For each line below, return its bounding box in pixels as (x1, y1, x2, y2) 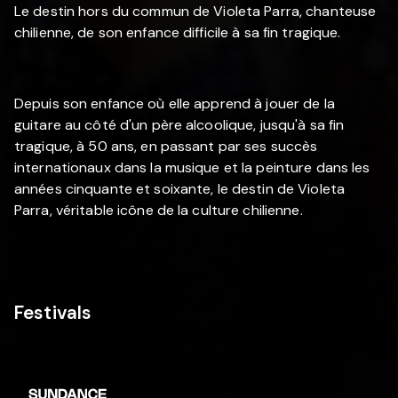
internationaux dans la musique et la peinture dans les (14, 157, 370, 177)
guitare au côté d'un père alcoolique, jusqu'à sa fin (14, 115, 345, 134)
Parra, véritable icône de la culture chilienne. (14, 200, 303, 219)
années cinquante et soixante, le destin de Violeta (14, 179, 345, 198)
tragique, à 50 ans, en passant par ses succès (14, 136, 318, 155)
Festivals (14, 299, 92, 324)
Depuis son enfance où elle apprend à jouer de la (14, 93, 335, 113)
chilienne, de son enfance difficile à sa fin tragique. (14, 22, 341, 42)
